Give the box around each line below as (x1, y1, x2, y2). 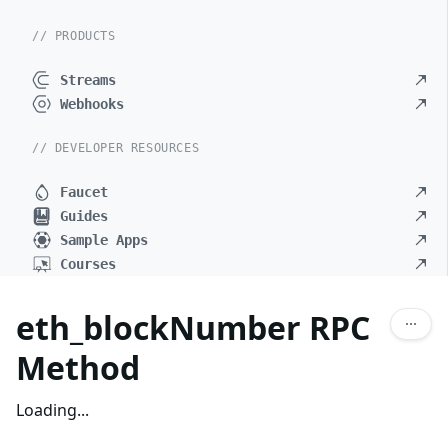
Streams (60, 72, 116, 88)
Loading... (16, 399, 89, 421)
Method (16, 346, 140, 389)
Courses (60, 256, 116, 272)
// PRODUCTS (32, 29, 116, 43)
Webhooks (60, 96, 124, 112)
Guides (60, 208, 108, 224)
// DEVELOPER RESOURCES (32, 141, 200, 155)
